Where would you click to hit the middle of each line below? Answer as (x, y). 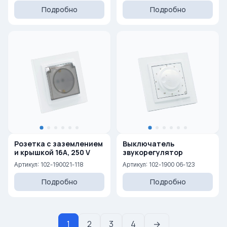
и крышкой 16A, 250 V (55, 152)
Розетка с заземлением (59, 144)
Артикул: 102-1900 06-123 (159, 164)
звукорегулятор (153, 152)
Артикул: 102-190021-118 (49, 164)
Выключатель (148, 144)
